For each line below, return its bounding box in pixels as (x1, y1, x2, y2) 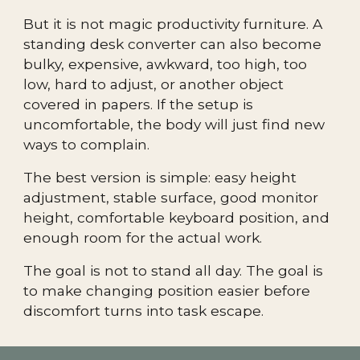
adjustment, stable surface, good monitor (23, 189, 319, 206)
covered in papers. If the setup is (23, 96, 254, 112)
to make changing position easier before (23, 282, 311, 299)
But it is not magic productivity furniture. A (23, 15, 323, 32)
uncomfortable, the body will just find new (23, 116, 325, 133)
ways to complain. (23, 136, 150, 153)
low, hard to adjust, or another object (23, 76, 284, 92)
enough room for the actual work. (23, 229, 263, 246)
